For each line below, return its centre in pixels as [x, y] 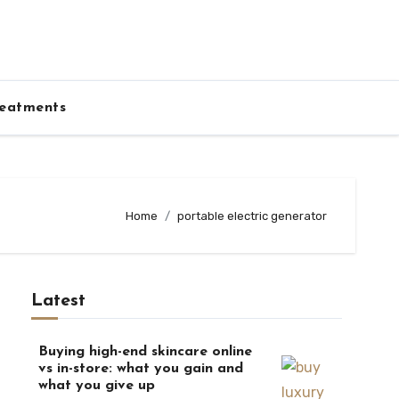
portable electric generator [252, 216]
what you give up [96, 386]
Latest [58, 301]
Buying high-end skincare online [145, 352]
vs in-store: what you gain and [140, 369]
